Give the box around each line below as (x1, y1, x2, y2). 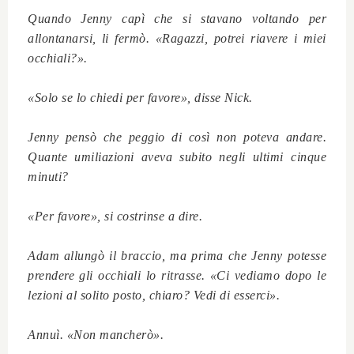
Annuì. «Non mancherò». (28, 328, 164, 342)
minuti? (28, 170, 69, 184)
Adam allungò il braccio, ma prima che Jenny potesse (28, 249, 326, 263)
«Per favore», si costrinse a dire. (28, 209, 202, 224)
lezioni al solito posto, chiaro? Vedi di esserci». (28, 288, 280, 303)
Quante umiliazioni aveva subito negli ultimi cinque (28, 150, 326, 164)
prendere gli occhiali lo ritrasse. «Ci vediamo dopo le (28, 269, 326, 283)
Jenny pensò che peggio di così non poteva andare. (28, 130, 326, 145)
